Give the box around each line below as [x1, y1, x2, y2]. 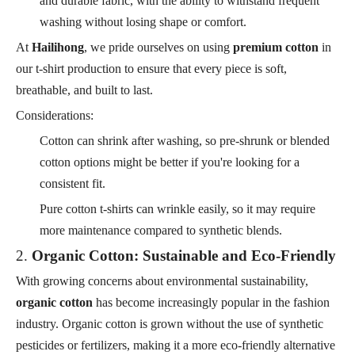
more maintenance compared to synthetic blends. [40, 223, 282, 237]
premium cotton [233, 40, 319, 54]
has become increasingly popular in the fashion [93, 295, 330, 309]
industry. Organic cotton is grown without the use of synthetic [16, 316, 323, 330]
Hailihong [32, 40, 84, 54]
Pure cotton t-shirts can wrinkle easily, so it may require [40, 201, 315, 216]
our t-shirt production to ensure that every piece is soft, [16, 61, 287, 75]
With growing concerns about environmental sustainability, [16, 273, 308, 288]
